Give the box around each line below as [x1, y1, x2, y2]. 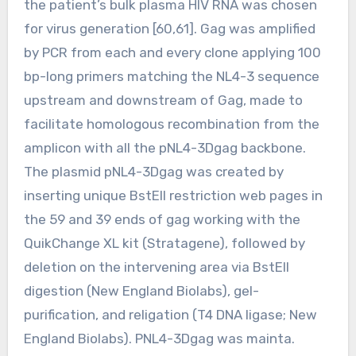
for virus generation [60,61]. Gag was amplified [23, 20, 315, 37]
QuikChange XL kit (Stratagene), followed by [23, 234, 305, 251]
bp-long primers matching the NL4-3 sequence [23, 68, 319, 84]
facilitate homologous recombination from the [23, 115, 319, 132]
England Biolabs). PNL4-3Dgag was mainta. [23, 330, 295, 346]
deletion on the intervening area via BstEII [23, 258, 289, 275]
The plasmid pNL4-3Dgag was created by [23, 163, 284, 180]
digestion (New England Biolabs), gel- [23, 282, 259, 299]
